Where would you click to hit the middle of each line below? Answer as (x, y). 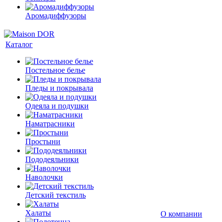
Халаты (38, 213)
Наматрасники (50, 124)
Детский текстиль (55, 195)
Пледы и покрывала (59, 88)
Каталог (19, 44)
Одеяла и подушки (57, 106)
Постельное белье (55, 70)
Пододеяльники (52, 159)
